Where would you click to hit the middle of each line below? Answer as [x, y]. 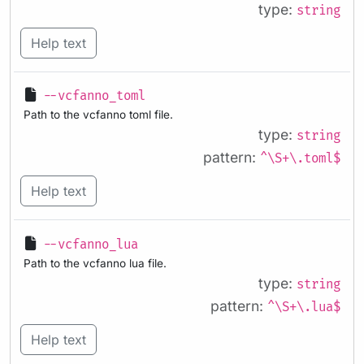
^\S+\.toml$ [300, 159]
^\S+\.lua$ [304, 307]
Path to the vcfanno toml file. [98, 115]
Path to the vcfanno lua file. [95, 263]
